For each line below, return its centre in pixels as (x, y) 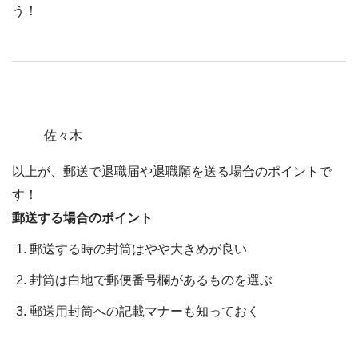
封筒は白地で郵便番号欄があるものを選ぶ (151, 280)
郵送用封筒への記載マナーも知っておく (145, 311)
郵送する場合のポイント (82, 217)
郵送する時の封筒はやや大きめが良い (139, 249)
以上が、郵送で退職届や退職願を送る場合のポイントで (172, 171)
